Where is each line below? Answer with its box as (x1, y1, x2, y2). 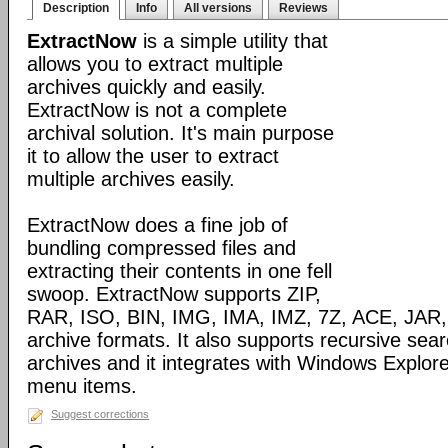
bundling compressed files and (27, 237, 296, 259)
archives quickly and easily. (27, 76, 266, 98)
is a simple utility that (137, 30, 328, 52)
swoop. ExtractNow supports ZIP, (27, 283, 321, 305)
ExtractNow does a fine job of (27, 214, 288, 236)
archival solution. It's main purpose (27, 122, 334, 144)
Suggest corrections (51, 408, 149, 420)
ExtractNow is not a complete (27, 99, 287, 121)
